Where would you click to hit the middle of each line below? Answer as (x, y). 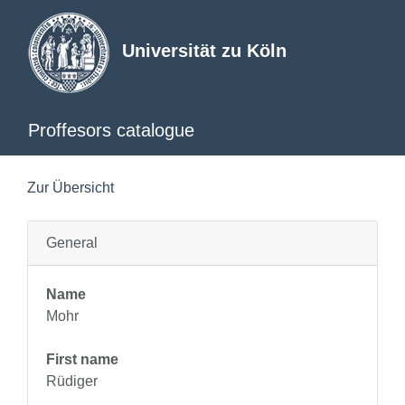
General (72, 243)
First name (82, 359)
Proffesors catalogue (111, 130)
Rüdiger (72, 381)
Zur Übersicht (71, 188)
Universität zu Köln (204, 51)
